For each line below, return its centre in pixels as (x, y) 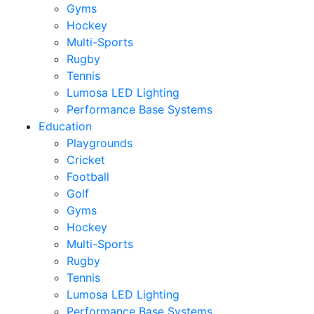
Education (65, 126)
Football (88, 177)
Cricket (86, 160)
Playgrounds (100, 143)
